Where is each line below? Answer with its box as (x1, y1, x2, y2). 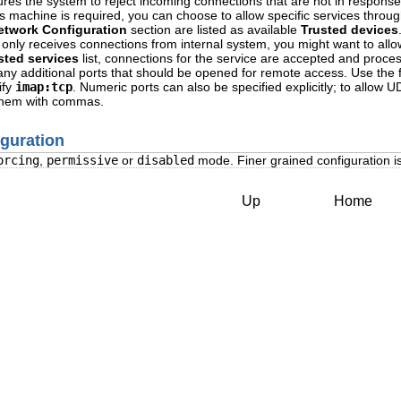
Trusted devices (301, 21, 398, 37)
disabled (137, 153, 194, 168)
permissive (47, 153, 118, 168)
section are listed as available (127, 21, 301, 37)
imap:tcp (15, 79, 73, 94)
